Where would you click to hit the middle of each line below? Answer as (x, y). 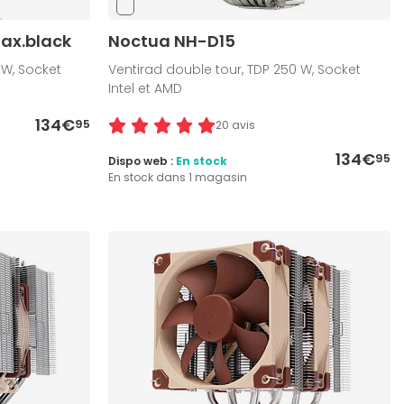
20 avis (236, 125)
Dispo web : (142, 161)
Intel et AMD (146, 89)
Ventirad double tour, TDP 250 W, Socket (235, 70)
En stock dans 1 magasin (178, 178)
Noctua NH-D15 (172, 41)
